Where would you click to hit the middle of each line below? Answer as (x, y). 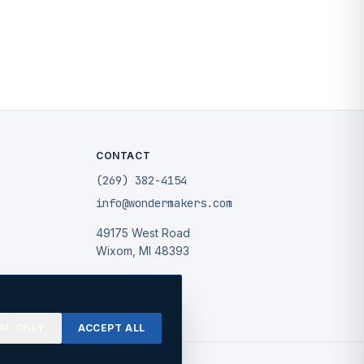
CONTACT (123, 156)
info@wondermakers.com (164, 203)
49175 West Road (143, 233)
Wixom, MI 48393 (143, 251)
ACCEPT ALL (112, 327)
